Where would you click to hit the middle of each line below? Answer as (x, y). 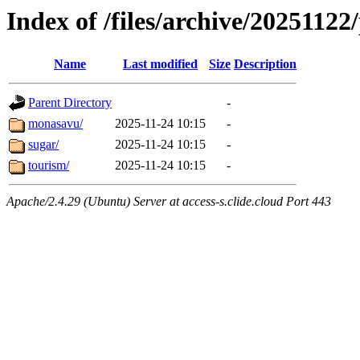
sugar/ (43, 145)
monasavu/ (55, 124)
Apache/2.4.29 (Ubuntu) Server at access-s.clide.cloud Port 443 (169, 202)
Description (265, 64)
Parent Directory (70, 103)
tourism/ (49, 166)
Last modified (160, 64)
